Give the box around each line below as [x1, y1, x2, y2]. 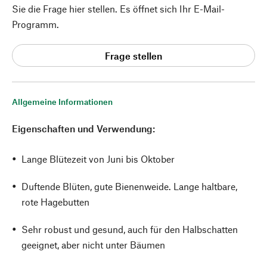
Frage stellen [105, 49, 162, 61]
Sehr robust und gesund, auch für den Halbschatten [21, 223, 238, 235]
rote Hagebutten [21, 196, 89, 207]
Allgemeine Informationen [12, 97, 113, 107]
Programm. [12, 18, 59, 30]
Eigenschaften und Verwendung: [12, 123, 155, 134]
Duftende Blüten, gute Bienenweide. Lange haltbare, [21, 181, 237, 192]
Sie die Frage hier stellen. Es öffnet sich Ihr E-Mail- [12, 3, 225, 14]
